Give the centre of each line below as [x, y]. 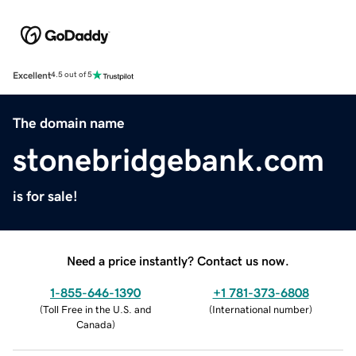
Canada [94, 324]
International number [261, 309]
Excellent [32, 75]
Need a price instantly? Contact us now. [178, 260]
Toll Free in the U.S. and [97, 309]
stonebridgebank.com [168, 159]
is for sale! [45, 196]
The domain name [69, 123]
